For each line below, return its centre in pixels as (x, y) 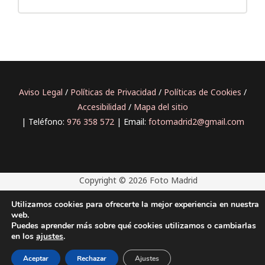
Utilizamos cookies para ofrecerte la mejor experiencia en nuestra (135, 204)
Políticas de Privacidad (113, 92)
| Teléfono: (44, 121)
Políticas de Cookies (202, 92)
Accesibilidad (101, 106)
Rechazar (92, 258)
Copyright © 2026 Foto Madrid (138, 180)
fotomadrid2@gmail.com (196, 121)
